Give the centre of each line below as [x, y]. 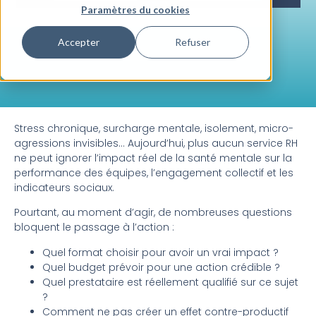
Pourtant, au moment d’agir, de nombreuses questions [153, 213]
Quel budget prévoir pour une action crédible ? [161, 267]
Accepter [78, 42]
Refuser [192, 42]
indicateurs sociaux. [64, 188]
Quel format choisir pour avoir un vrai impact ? [160, 252]
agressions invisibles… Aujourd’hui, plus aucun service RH [156, 143]
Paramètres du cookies [135, 9]
